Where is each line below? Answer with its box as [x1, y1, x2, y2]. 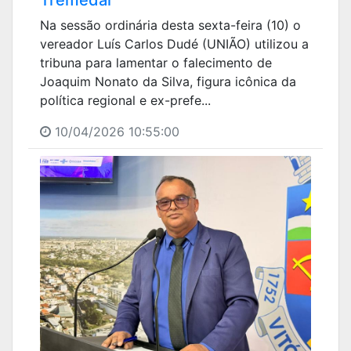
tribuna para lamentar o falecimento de [40, 55, 272, 71]
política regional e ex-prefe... [40, 92, 211, 108]
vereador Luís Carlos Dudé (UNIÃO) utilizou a [40, 36, 309, 52]
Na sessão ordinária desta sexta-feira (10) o [40, 17, 301, 33]
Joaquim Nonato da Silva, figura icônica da [40, 74, 296, 89]
